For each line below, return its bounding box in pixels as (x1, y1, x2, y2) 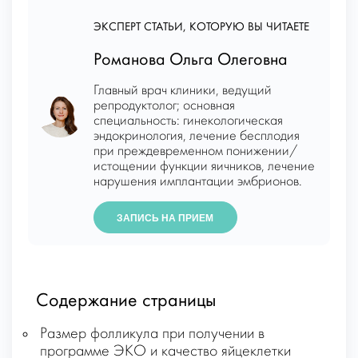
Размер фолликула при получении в (40, 326, 265, 343)
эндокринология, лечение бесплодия (93, 129, 300, 144)
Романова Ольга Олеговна (93, 52, 288, 70)
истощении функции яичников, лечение (93, 160, 315, 174)
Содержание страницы (36, 292, 216, 312)
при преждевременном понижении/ (93, 145, 297, 159)
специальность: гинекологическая (93, 114, 283, 129)
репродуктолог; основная (93, 99, 235, 113)
